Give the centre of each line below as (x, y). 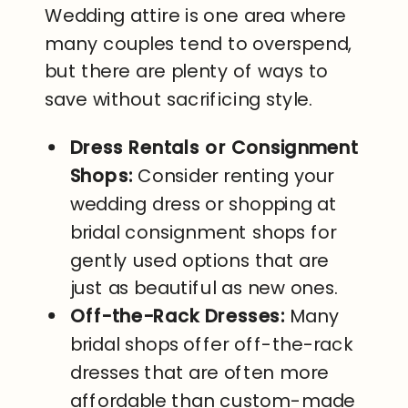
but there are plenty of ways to (187, 71)
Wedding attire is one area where (196, 16)
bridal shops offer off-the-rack (211, 345)
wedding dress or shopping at (204, 204)
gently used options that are (200, 261)
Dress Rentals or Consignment (214, 148)
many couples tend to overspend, (199, 44)
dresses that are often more (199, 373)
